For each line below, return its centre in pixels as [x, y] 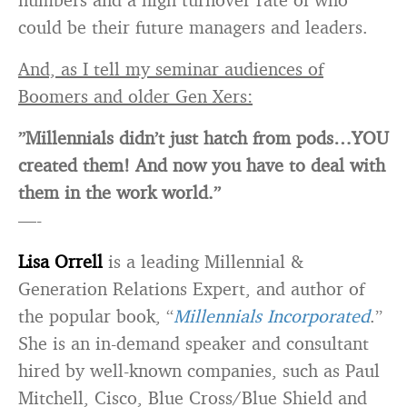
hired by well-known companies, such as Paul [199, 370]
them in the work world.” [119, 192]
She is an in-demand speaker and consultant [194, 343]
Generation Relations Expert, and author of [191, 288]
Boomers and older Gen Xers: [135, 96]
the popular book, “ [96, 316]
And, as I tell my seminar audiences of [171, 69]
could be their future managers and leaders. [193, 27]
